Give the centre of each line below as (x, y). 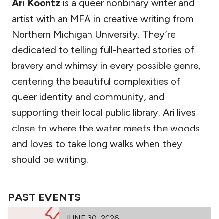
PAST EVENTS (44, 197)
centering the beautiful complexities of (96, 81)
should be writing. (50, 159)
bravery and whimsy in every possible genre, (106, 65)
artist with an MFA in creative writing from (103, 18)
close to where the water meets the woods (106, 128)
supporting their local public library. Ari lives (104, 112)
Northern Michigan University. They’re (94, 34)
